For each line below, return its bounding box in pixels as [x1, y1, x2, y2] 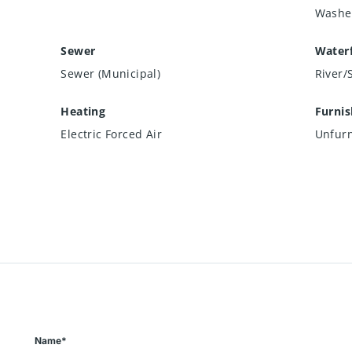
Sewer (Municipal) [60, 65, 161, 81]
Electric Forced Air [60, 126, 162, 141]
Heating [60, 103, 106, 119]
